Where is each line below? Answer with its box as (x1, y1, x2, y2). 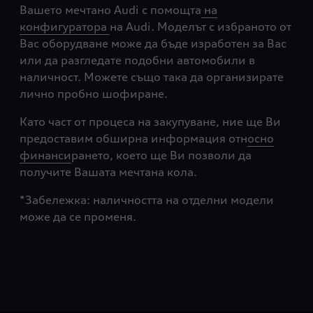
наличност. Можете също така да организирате (20, 70, 284, 85)
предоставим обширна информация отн (20, 131, 247, 146)
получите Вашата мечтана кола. (20, 165, 197, 180)
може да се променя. (20, 210, 136, 224)
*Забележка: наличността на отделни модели (20, 193, 274, 208)
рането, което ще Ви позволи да (71, 148, 252, 163)
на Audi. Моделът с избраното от (110, 20, 291, 34)
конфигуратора (20, 20, 110, 34)
